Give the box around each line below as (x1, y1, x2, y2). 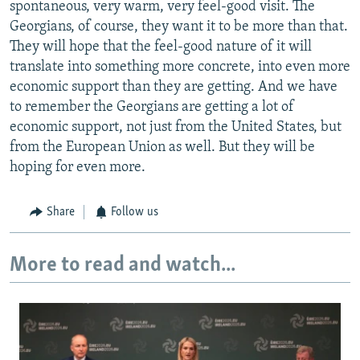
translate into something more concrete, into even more (10, 59, 350, 76)
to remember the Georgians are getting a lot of (10, 100, 294, 116)
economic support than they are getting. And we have (10, 80, 337, 96)
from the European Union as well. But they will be (10, 140, 315, 156)
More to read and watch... (10, 254, 235, 276)
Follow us (111, 206, 158, 219)
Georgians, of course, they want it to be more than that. (10, 19, 348, 35)
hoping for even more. (10, 160, 145, 176)
